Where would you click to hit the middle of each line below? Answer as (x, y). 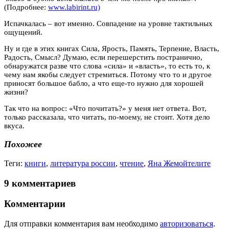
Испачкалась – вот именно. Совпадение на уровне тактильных (108, 23)
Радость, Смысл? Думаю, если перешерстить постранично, (103, 57)
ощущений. (23, 32)
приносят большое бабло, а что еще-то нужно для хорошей (104, 83)
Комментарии (35, 204)
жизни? (16, 92)
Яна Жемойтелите (179, 163)
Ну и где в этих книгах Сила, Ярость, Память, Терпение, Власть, (112, 48)
